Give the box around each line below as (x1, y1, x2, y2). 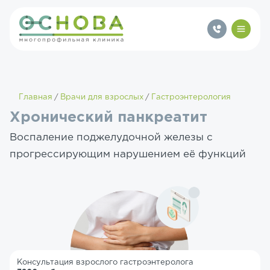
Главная (19, 94, 52, 101)
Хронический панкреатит (10, 111, 207, 124)
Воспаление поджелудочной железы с (10, 133, 213, 142)
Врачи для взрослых (60, 94, 143, 101)
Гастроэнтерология (151, 94, 231, 101)
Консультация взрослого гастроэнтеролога (17, 259, 193, 266)
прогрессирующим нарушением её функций (10, 150, 246, 159)
